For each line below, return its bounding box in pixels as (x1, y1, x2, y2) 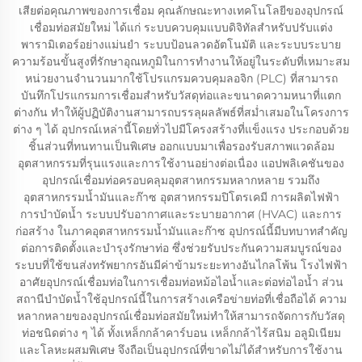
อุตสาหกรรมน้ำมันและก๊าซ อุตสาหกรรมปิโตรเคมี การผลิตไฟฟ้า (23, 190, 339, 204)
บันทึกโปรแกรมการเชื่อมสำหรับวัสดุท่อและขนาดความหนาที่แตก (21, 88, 341, 103)
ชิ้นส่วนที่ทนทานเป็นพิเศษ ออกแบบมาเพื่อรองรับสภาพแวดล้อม (27, 139, 335, 154)
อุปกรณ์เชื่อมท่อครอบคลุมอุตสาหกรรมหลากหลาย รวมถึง (42, 173, 320, 187)
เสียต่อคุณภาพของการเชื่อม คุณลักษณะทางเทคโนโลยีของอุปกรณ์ (19, 3, 343, 18)
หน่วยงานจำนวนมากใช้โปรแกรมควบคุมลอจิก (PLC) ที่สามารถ (24, 71, 338, 86)
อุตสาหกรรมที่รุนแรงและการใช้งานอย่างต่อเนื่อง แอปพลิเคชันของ (18, 156, 344, 170)
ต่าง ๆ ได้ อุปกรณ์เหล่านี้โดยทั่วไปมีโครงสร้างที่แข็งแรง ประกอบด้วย (13, 122, 349, 137)
